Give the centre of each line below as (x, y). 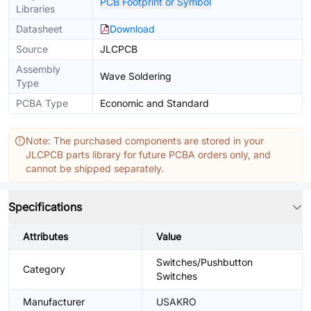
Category (44, 269)
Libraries (35, 9)
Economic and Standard (154, 103)
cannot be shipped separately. (95, 168)
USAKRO (176, 302)
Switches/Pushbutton (204, 262)
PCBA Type (42, 103)
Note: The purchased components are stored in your (145, 141)
